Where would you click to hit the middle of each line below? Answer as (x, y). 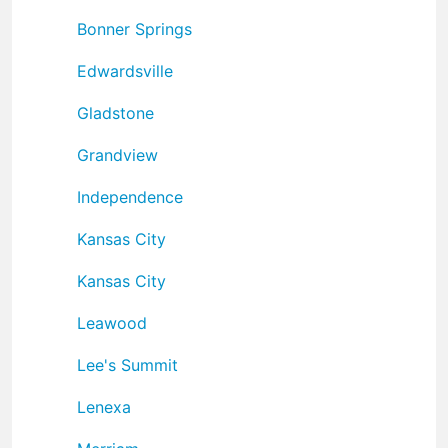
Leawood (112, 322)
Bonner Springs (134, 28)
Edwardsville (125, 70)
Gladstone (115, 112)
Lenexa (104, 406)
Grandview (117, 154)
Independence (130, 196)
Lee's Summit (127, 364)
